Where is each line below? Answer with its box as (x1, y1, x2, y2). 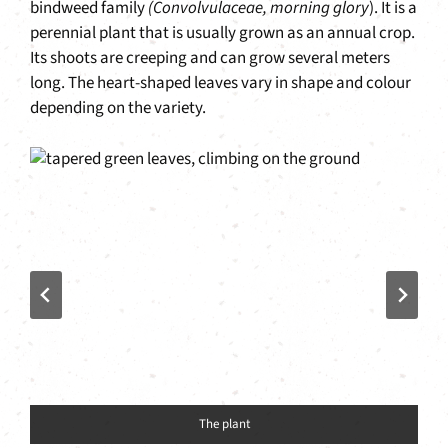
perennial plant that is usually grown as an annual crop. (30, 21, 415, 45)
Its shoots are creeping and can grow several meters (30, 46, 390, 70)
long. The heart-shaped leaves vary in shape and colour (30, 71, 411, 95)
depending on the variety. (30, 96, 206, 120)
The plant (198, 415, 250, 434)
